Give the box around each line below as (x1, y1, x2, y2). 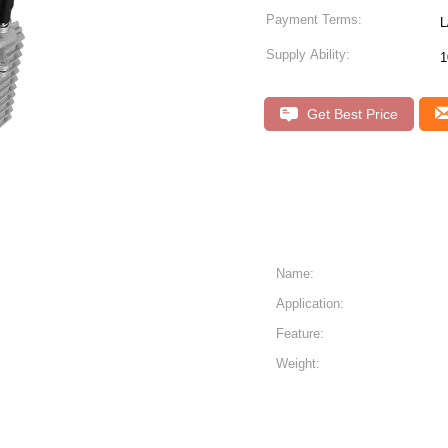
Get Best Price (303, 106, 398, 122)
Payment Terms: (266, 12, 362, 27)
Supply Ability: (266, 47, 350, 62)
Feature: (276, 326, 324, 341)
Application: (276, 296, 344, 311)
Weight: (276, 356, 320, 371)
